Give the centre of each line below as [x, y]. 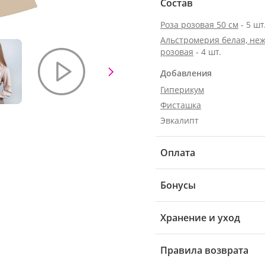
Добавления [186, 73]
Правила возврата [204, 250]
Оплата [178, 153]
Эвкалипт [180, 120]
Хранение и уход [200, 218]
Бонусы [178, 185]
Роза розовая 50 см [199, 25]
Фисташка [181, 105]
